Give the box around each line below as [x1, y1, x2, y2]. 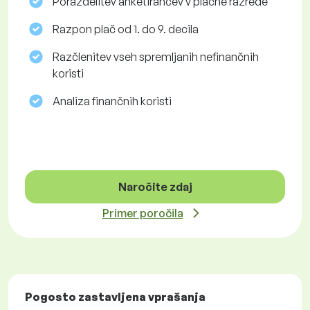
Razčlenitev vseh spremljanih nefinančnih [53, 50, 259, 64]
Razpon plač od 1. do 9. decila [53, 22, 199, 37]
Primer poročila [102, 206, 183, 221]
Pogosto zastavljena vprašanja [25, 290, 206, 304]
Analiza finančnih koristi [53, 94, 172, 109]
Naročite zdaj [118, 180, 192, 194]
